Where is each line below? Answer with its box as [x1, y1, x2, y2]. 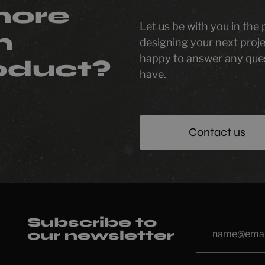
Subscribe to [27, 215, 157, 230]
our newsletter [27, 228, 174, 243]
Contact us [188, 125, 245, 140]
